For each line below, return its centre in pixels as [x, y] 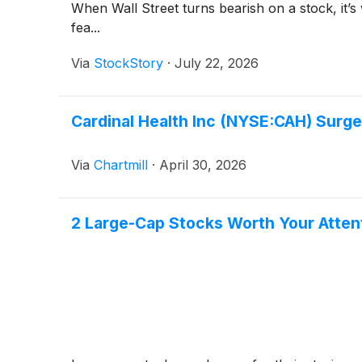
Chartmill [121, 164]
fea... [86, 27]
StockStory [128, 63]
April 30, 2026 [203, 164]
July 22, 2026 [217, 63]
